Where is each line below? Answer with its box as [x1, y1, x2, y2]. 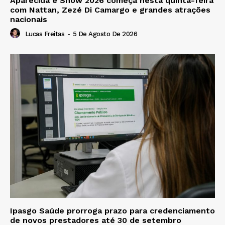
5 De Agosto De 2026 [72, 30, 137, 38]
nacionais [10, 15, 47, 25]
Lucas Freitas [25, 30, 64, 38]
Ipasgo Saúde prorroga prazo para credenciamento [10, 205, 215, 215]
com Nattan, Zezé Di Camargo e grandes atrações [10, 5, 210, 15]
